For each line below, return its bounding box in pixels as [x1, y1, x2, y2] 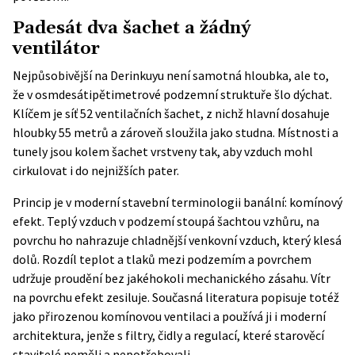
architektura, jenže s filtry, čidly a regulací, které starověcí [13, 327, 324, 343]
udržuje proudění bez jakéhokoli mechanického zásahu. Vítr [13, 270, 330, 286]
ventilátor [13, 37, 100, 60]
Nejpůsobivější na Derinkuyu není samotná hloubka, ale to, [13, 67, 329, 83]
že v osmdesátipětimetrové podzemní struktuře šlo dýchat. [13, 86, 332, 102]
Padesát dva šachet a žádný [13, 17, 251, 40]
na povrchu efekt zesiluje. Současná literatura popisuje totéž [13, 289, 339, 305]
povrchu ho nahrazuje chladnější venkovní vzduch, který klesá [13, 232, 342, 248]
